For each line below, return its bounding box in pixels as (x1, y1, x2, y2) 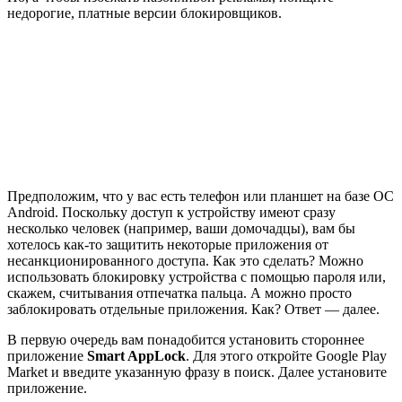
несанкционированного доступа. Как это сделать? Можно (7, 253, 363, 269)
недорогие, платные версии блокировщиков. (7, 5, 282, 22)
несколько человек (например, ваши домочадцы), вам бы (7, 221, 355, 237)
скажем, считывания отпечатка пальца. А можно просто (7, 285, 352, 301)
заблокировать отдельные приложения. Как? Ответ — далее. (7, 301, 380, 318)
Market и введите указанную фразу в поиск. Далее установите (7, 364, 387, 380)
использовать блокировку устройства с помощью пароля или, (7, 269, 386, 285)
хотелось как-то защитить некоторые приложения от (7, 237, 328, 253)
